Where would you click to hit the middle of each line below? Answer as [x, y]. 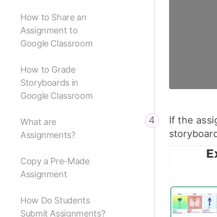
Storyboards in [49, 83]
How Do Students [55, 201]
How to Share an [54, 17]
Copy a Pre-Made [55, 161]
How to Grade [48, 70]
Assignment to [49, 31]
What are [39, 122]
